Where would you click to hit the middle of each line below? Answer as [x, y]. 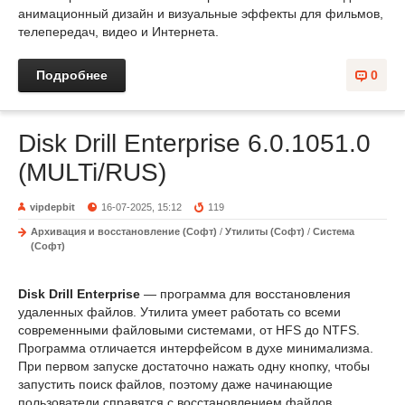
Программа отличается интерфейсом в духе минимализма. [196, 348]
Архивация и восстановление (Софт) [124, 231]
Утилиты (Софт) [265, 231]
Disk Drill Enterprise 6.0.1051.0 [194, 143]
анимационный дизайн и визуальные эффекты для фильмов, [201, 14]
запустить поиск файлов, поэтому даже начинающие [175, 384]
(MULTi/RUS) [92, 172]
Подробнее [72, 75]
